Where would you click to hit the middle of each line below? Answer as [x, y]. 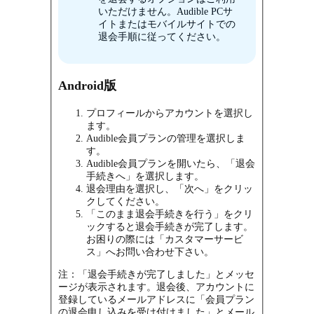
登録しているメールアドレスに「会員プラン [157, 299]
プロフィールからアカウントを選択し [170, 113]
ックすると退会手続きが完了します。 [170, 226]
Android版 [88, 85]
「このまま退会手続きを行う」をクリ [170, 214]
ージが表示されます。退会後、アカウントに [157, 287]
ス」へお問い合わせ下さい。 [150, 252]
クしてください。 [126, 201]
